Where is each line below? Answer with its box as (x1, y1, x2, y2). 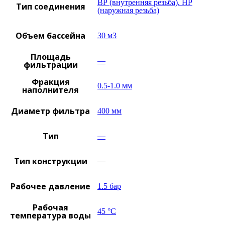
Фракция (31, 76, 70, 88)
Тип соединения (16, 1, 85, 13)
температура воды (10, 210, 91, 221)
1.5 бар (97, 182, 121, 191)
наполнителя (22, 84, 79, 96)
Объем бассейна (16, 30, 85, 42)
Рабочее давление (11, 181, 90, 192)
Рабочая (33, 202, 68, 213)
